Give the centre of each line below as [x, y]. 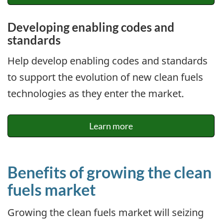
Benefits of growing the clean [110, 172]
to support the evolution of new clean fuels [105, 77]
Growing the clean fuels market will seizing [106, 212]
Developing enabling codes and [91, 27]
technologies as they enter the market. [96, 93]
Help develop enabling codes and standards [108, 60]
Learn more [111, 126]
